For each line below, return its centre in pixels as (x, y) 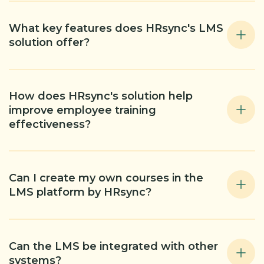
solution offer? (49, 42)
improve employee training (82, 110)
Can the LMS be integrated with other (113, 246)
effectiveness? (50, 124)
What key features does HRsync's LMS (116, 28)
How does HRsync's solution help (101, 96)
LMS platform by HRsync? (80, 192)
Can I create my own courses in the (106, 178)
